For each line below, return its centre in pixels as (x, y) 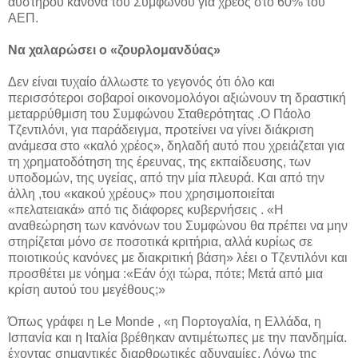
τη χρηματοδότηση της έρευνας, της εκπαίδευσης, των (159, 162)
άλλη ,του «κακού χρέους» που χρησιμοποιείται (141, 194)
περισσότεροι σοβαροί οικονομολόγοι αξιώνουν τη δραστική (177, 98)
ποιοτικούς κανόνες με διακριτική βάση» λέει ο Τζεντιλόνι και (178, 258)
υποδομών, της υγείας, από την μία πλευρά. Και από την (166, 178)
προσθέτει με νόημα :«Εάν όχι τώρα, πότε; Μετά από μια (165, 274)
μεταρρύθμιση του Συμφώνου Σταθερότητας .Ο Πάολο (159, 114)
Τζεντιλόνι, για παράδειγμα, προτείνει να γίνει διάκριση (161, 130)
